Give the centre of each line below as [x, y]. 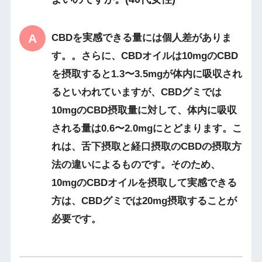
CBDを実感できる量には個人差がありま [141, 38]
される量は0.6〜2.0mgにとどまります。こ [146, 129]
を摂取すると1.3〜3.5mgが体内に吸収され [146, 74]
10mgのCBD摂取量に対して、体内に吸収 [144, 111]
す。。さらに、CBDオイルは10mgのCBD [144, 56]
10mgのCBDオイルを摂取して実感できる [144, 183]
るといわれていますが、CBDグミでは [136, 92]
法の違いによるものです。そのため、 [136, 165]
